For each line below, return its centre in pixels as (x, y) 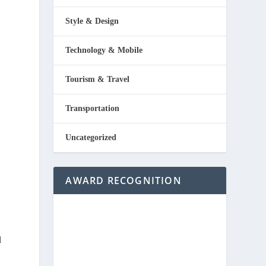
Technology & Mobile (104, 50)
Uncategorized (91, 137)
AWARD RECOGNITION (123, 180)
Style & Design (92, 21)
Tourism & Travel (98, 79)
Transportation (93, 108)
